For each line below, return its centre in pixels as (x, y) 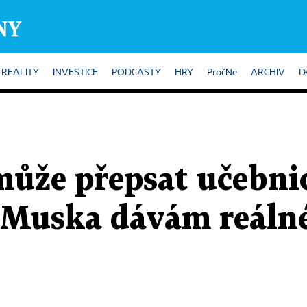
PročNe (222, 73)
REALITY (20, 73)
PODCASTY (136, 73)
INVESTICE (75, 73)
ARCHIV (268, 73)
